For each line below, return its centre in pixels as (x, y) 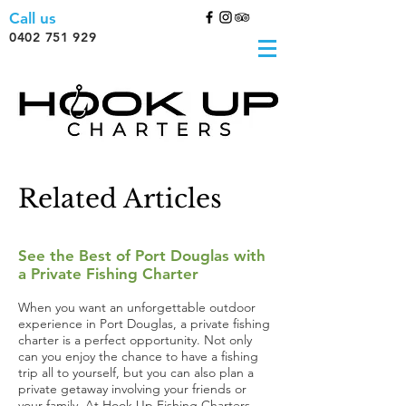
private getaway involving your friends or (132, 389)
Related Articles (120, 199)
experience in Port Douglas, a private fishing (144, 324)
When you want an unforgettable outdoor (137, 307)
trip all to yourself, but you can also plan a (136, 372)
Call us (33, 18)
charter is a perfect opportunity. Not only (135, 340)
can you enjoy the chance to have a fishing (138, 356)
